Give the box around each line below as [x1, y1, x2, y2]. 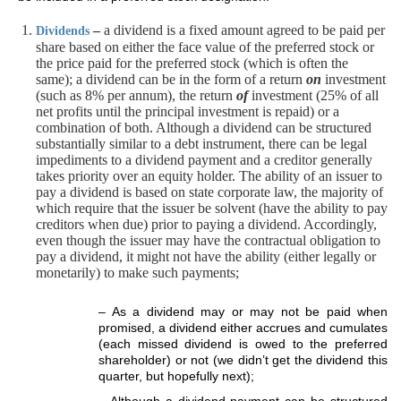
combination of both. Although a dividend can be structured [36, 120, 371, 135]
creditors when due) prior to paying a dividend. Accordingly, [36, 217, 377, 232]
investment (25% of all [248, 88, 379, 103]
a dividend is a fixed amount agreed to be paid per [100, 22, 385, 38]
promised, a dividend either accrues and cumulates [98, 320, 388, 335]
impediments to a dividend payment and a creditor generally [36, 152, 372, 167]
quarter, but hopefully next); [98, 369, 254, 383]
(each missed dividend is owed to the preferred [98, 337, 388, 351]
